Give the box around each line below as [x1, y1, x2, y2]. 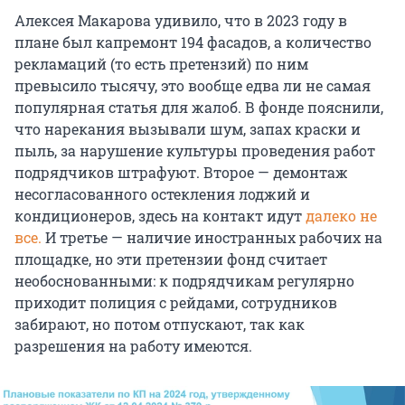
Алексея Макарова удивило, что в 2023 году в [14, 11, 347, 31]
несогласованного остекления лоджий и [14, 184, 310, 204]
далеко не [306, 206, 377, 226]
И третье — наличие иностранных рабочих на [42, 228, 382, 248]
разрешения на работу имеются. [14, 336, 252, 356]
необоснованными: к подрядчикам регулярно [14, 271, 354, 291]
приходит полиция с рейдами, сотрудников [14, 293, 337, 313]
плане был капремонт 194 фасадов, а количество [14, 33, 372, 52]
